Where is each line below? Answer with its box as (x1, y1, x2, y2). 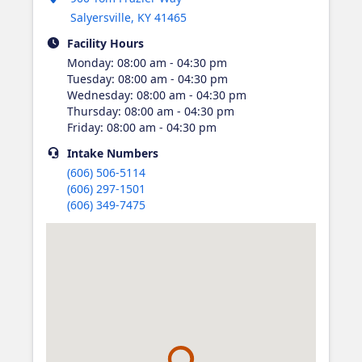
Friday (66, 119, 100, 135)
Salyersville (69, 9, 131, 25)
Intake (66, 145, 103, 161)
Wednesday (66, 86, 130, 103)
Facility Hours (66, 35, 144, 51)
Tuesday (66, 70, 112, 86)
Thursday (66, 103, 118, 119)
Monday (66, 54, 111, 70)
